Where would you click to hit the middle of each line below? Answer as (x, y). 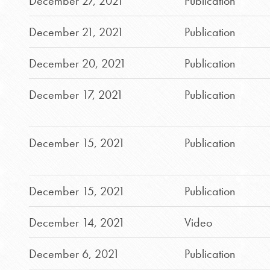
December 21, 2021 (76, 32)
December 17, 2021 (76, 95)
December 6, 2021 (74, 254)
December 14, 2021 (77, 222)
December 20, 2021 (77, 63)
